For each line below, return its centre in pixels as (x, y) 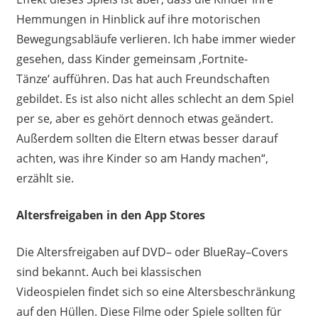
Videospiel (44, 292)
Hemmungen (53, 20)
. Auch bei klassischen (143, 272)
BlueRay (224, 252)
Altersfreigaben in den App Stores (112, 215)
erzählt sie (43, 179)
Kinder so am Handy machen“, (186, 159)
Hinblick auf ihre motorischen (180, 20)
